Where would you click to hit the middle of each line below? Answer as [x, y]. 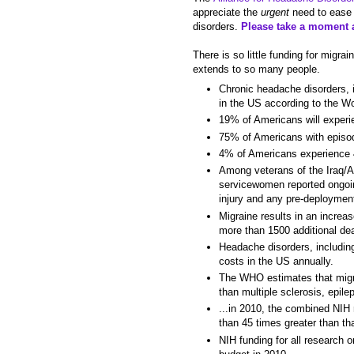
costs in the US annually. [276, 261]
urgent [275, 13]
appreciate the [227, 13]
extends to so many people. [256, 70]
